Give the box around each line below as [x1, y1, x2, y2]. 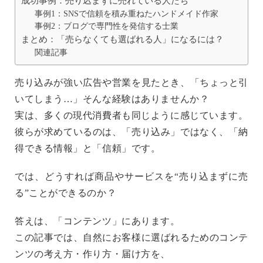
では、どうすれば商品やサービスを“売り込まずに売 [15, 171, 248, 181]
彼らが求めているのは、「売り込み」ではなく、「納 [15, 126, 248, 137]
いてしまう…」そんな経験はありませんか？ [15, 93, 210, 104]
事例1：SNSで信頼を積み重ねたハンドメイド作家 [34, 9, 218, 18]
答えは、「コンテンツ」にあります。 [15, 215, 180, 226]
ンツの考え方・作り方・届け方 [15, 248, 151, 259]
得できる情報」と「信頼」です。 [15, 143, 161, 153]
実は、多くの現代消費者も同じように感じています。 [15, 110, 248, 120]
